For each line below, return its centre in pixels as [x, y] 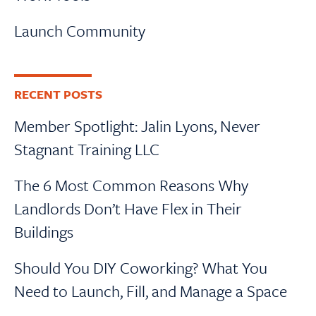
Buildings [44, 232]
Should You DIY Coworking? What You [141, 268]
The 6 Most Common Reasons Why [131, 186]
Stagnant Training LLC [87, 150]
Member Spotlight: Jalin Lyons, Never [137, 126]
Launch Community [80, 31]
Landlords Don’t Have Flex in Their [128, 209]
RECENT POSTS [58, 95]
